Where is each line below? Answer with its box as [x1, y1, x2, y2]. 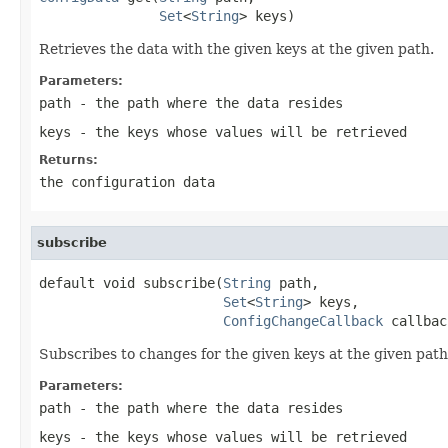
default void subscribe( [39, 274, 223, 291]
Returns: [39, 152, 98, 167]
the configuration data [39, 173, 215, 190]
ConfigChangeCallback [223, 312, 383, 329]
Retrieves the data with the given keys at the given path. [39, 40, 434, 57]
